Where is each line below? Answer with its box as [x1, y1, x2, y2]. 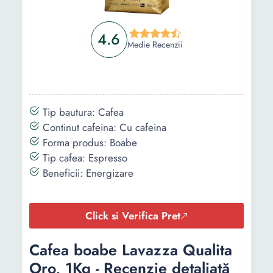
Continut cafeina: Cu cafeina [40, 120, 166, 135]
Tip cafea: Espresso [40, 151, 127, 165]
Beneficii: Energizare [40, 166, 133, 180]
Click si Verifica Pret [85, 208, 180, 223]
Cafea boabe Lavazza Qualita [29, 239, 232, 261]
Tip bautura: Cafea [40, 105, 124, 119]
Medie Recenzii [127, 38, 183, 51]
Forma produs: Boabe [40, 135, 137, 150]
